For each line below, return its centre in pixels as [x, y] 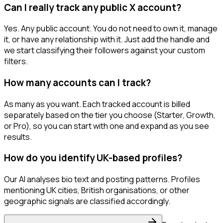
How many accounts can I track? [77, 83]
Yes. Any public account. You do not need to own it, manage [111, 29]
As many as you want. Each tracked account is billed [97, 104]
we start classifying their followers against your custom [105, 51]
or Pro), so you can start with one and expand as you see [107, 126]
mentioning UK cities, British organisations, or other [97, 190]
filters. [16, 61]
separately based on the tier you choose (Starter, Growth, [110, 115]
